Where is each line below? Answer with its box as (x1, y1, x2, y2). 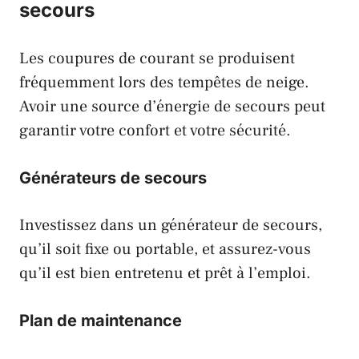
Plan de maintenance (19, 311, 182, 331)
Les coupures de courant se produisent (19, 48, 295, 70)
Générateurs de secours (19, 168, 207, 188)
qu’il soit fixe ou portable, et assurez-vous (19, 239, 311, 260)
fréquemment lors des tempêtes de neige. (19, 72, 309, 94)
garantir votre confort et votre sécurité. (19, 120, 291, 142)
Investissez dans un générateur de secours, (19, 215, 322, 236)
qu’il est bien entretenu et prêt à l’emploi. (19, 263, 311, 284)
